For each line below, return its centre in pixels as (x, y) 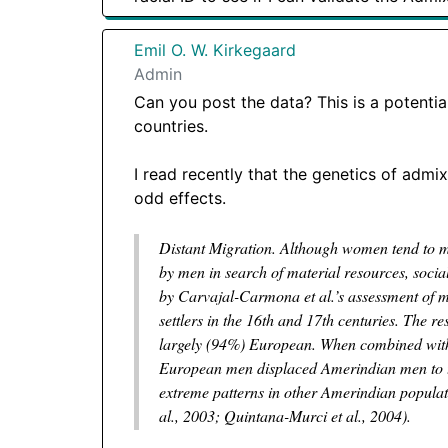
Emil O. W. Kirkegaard (215, 49)
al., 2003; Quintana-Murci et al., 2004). (285, 415)
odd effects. (180, 197)
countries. (171, 125)
